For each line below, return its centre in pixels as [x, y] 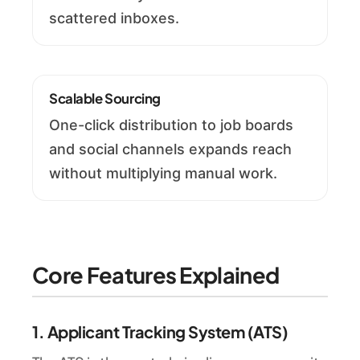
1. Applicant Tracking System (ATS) [160, 331]
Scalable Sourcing [105, 98]
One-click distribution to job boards [171, 125]
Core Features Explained [156, 274]
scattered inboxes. [114, 18]
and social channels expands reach [170, 149]
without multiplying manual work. [163, 174]
